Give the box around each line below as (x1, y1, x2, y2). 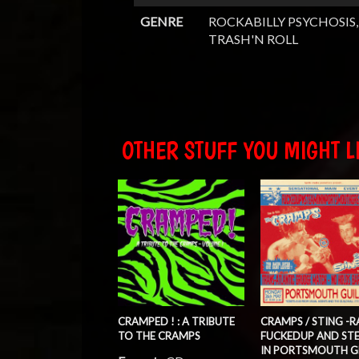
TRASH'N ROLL (208, 31, 298, 47)
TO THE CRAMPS (118, 329, 200, 343)
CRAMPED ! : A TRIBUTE (118, 315, 235, 329)
